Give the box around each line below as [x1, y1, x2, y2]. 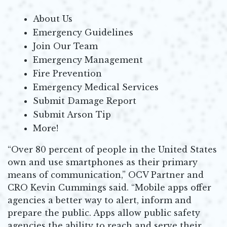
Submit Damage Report [33, 95, 136, 106]
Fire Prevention [33, 68, 102, 79]
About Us [33, 13, 72, 24]
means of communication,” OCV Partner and [8, 169, 204, 180]
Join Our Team [33, 41, 98, 51]
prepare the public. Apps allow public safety [8, 207, 200, 218]
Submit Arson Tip [33, 109, 111, 120]
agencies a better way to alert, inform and [8, 195, 192, 205]
